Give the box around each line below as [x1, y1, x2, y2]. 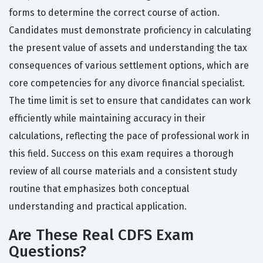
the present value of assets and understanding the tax [9, 42, 247, 54]
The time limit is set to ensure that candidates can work [9, 95, 251, 107]
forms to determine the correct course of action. [9, 7, 220, 19]
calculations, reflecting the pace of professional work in [9, 130, 249, 142]
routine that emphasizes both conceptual [9, 183, 189, 195]
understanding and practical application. [9, 201, 187, 213]
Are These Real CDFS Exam [9, 226, 194, 245]
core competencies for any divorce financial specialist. [9, 77, 245, 89]
